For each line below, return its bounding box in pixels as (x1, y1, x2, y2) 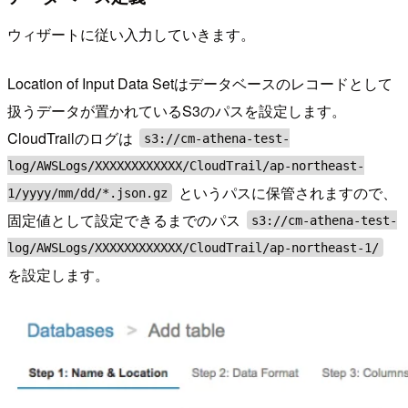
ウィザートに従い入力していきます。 (7, 23, 255, 45)
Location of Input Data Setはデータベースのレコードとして (7, 72, 393, 94)
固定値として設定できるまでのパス (7, 209, 244, 230)
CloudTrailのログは (7, 127, 137, 148)
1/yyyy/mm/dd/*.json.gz (7, 185, 168, 200)
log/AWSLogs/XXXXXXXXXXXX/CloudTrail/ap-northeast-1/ (7, 240, 379, 255)
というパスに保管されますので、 (175, 181, 398, 203)
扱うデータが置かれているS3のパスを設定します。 (7, 99, 346, 121)
